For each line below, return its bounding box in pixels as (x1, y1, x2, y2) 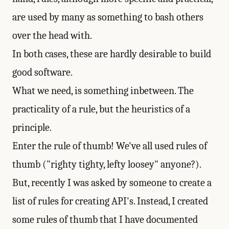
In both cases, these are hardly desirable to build (12, 48, 211, 60)
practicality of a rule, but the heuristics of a (12, 103, 190, 115)
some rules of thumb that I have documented (12, 214, 198, 225)
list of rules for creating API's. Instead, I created (12, 195, 208, 207)
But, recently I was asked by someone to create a (12, 177, 212, 189)
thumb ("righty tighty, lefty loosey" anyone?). (12, 158, 201, 170)
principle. (12, 122, 52, 133)
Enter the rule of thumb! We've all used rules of (12, 140, 207, 152)
